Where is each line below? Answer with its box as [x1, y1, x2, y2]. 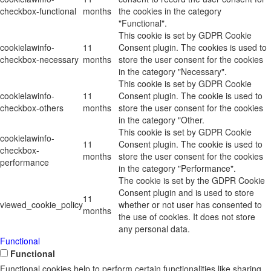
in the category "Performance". [119, 162, 236, 175]
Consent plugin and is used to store [119, 186, 254, 199]
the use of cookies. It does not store [119, 211, 255, 223]
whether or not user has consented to [119, 198, 262, 211]
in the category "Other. [119, 114, 204, 126]
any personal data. [119, 223, 190, 235]
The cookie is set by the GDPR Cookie [119, 174, 265, 187]
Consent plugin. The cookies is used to [119, 41, 267, 54]
